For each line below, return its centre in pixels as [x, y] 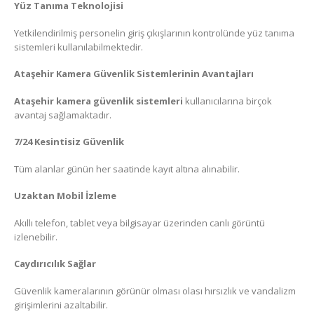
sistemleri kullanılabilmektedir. [78, 47]
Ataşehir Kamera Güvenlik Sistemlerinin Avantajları [134, 74]
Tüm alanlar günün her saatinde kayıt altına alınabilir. [127, 169]
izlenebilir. [36, 237]
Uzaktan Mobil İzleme [65, 196]
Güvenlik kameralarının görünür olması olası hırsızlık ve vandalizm [155, 291]
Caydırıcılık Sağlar [55, 264]
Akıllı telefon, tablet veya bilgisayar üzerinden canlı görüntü [139, 223]
